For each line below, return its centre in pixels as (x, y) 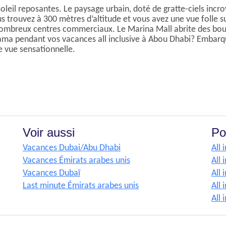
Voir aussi (49, 132)
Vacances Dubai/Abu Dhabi (72, 148)
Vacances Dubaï (51, 173)
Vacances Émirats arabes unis (76, 161)
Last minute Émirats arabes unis (81, 186)
